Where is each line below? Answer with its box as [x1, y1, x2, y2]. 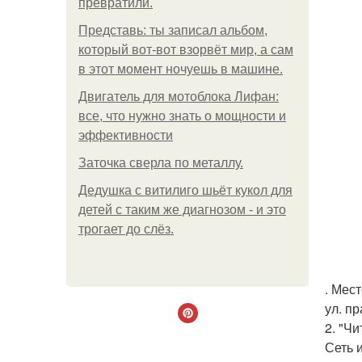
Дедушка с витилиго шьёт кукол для [78, 183, 293, 197]
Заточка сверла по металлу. [78, 156, 243, 170]
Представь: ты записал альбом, [78, 23, 267, 37]
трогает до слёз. [78, 222, 174, 236]
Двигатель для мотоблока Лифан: [78, 90, 279, 103]
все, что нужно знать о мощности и [78, 109, 286, 123]
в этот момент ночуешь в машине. [78, 62, 283, 76]
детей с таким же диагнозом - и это [78, 203, 286, 217]
